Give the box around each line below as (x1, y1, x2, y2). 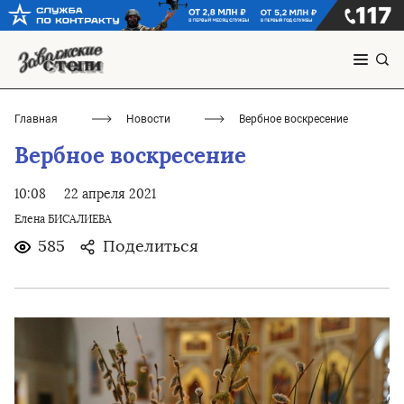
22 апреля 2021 (64, 187, 156, 203)
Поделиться (103, 236, 198, 257)
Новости (126, 113, 170, 126)
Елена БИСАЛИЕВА (14, 213, 112, 226)
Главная (14, 113, 58, 126)
